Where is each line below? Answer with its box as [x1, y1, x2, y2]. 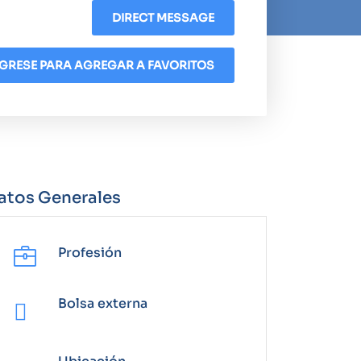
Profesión [58, 244, 122, 261]
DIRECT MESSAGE [112, 10, 214, 25]
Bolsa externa [58, 295, 147, 312]
